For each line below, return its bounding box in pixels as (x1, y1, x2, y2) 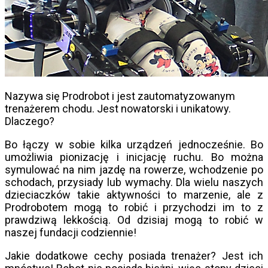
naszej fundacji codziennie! (5, 226, 136, 239)
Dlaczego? (5, 115, 54, 128)
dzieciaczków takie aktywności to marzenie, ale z (5, 188, 263, 202)
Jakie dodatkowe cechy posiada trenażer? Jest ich (5, 249, 263, 263)
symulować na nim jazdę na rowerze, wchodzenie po (5, 163, 263, 176)
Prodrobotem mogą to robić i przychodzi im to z (5, 201, 263, 214)
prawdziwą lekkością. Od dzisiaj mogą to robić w (5, 214, 263, 227)
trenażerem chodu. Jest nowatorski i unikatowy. (5, 102, 231, 115)
